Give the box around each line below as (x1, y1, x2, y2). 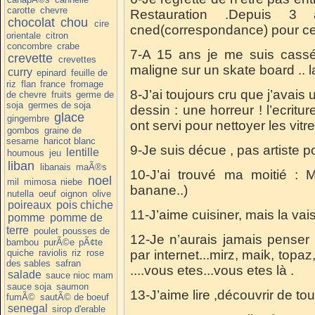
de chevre (6, 89, 46, 100)
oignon (60, 188, 88, 199)
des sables (6, 257, 51, 269)
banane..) (130, 183, 188, 198)
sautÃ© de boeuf (39, 291, 109, 302)
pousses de (63, 225, 110, 236)
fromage (70, 78, 103, 89)
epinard (37, 67, 67, 78)
